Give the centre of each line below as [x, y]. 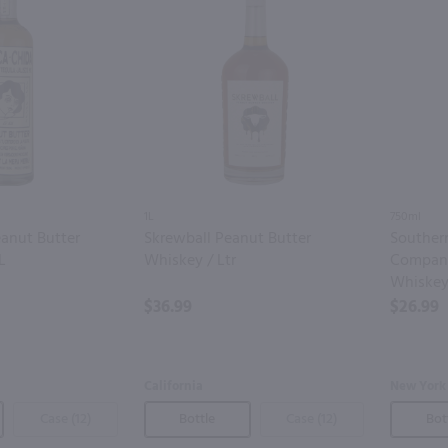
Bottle [197, 419]
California [173, 386]
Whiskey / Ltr [189, 260]
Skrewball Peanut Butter [227, 238]
